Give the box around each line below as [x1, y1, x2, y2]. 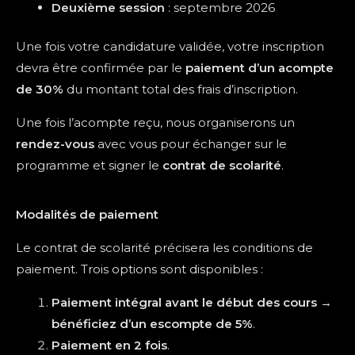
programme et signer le [16, 158, 162, 173]
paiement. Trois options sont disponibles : [16, 261, 263, 277]
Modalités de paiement [16, 207, 158, 222]
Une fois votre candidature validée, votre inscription [16, 39, 324, 54]
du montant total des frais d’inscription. [63, 82, 298, 97]
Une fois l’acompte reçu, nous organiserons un [16, 115, 295, 130]
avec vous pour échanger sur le [94, 136, 287, 151]
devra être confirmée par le [16, 60, 185, 75]
